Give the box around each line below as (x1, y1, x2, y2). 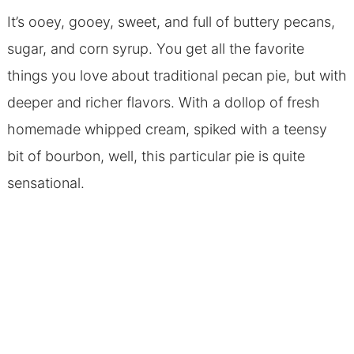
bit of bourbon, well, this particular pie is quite (6, 147, 305, 164)
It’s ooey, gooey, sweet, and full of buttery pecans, (6, 13, 335, 30)
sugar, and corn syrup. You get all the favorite (6, 40, 304, 57)
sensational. (6, 174, 85, 191)
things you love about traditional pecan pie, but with (6, 66, 347, 84)
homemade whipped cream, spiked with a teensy (6, 120, 327, 137)
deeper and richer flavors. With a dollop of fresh (6, 93, 320, 111)
